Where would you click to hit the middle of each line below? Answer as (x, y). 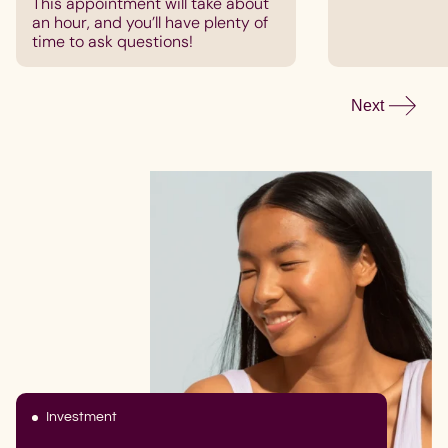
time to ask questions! (112, 42)
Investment (82, 417)
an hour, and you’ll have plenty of (150, 23)
